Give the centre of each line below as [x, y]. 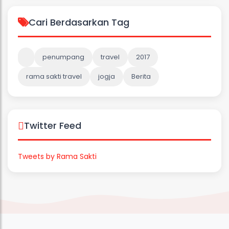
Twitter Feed [53, 125]
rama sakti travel [54, 76]
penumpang [63, 57]
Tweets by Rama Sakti [57, 156]
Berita [141, 76]
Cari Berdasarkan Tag [79, 22]
